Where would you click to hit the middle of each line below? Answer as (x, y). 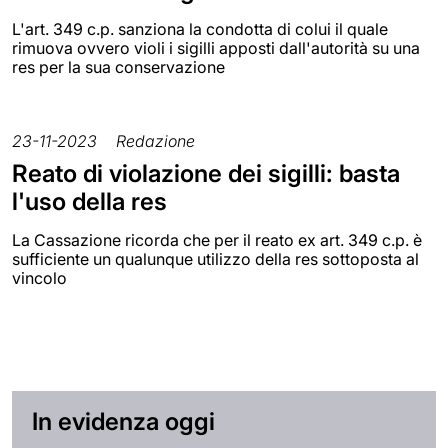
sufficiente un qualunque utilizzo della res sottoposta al (215, 258)
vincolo (39, 277)
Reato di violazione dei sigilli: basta (206, 173)
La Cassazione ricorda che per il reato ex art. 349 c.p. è (217, 239)
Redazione (155, 140)
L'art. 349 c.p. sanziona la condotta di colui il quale (200, 28)
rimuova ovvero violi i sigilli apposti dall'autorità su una (216, 47)
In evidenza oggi (123, 421)
